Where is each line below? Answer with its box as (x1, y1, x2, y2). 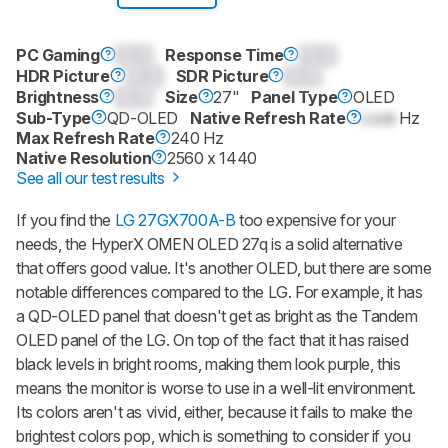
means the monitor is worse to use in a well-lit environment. (16, 377, 417, 398)
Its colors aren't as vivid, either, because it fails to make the (16, 401, 413, 422)
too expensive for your (235, 209, 396, 230)
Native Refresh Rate (190, 107, 346, 128)
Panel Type (251, 87, 338, 108)
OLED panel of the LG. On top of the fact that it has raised (16, 329, 409, 350)
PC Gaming (16, 44, 100, 65)
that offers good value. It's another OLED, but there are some (16, 257, 432, 278)
